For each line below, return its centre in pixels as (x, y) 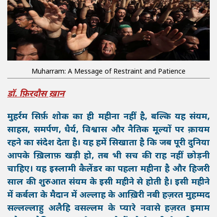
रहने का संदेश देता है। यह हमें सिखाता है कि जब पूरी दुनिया (108, 143)
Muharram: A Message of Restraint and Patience (108, 72)
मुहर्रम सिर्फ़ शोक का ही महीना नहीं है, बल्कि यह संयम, (108, 117)
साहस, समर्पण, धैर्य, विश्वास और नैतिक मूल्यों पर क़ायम (108, 130)
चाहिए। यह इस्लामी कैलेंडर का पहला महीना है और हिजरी (108, 170)
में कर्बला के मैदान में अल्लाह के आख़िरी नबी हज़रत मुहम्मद (108, 196)
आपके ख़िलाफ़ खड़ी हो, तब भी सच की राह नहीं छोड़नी (108, 156)
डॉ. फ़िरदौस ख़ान (36, 94)
